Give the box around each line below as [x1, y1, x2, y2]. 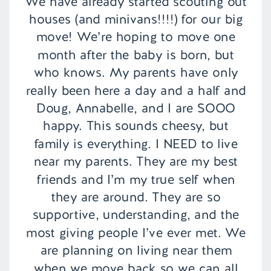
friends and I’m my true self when [36, 171, 235, 188]
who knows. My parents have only [34, 64, 238, 82]
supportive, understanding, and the [32, 206, 240, 224]
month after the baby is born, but [38, 46, 235, 64]
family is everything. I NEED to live [34, 135, 238, 152]
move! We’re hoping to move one [36, 28, 236, 46]
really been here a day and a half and [25, 82, 246, 99]
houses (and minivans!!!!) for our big [29, 11, 243, 28]
